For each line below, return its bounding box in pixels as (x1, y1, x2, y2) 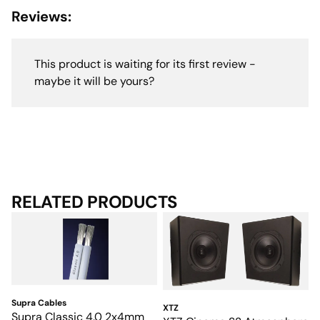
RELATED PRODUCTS (11, 191, 179, 214)
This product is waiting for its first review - (34, 56, 256, 72)
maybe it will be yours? (34, 74, 154, 89)
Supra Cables (11, 297, 66, 309)
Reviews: (11, 7, 71, 26)
